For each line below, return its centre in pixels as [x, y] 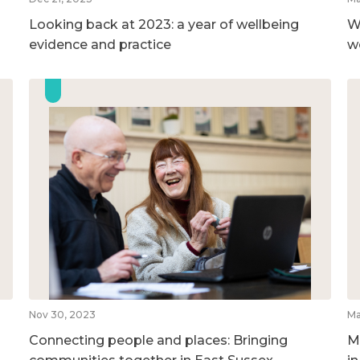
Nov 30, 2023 [62, 314]
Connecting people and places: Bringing [158, 340]
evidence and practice [100, 44]
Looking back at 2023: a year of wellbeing [164, 24]
